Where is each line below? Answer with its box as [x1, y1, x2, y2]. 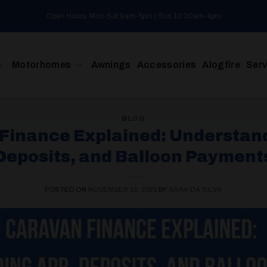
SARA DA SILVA [168, 185, 222, 193]
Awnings [91, 60, 131, 70]
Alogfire [202, 60, 240, 70]
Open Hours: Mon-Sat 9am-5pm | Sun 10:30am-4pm [46, 11, 221, 20]
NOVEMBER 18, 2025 [88, 185, 157, 193]
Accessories [136, 60, 197, 70]
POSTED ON [45, 185, 88, 193]
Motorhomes [12, 60, 72, 70]
